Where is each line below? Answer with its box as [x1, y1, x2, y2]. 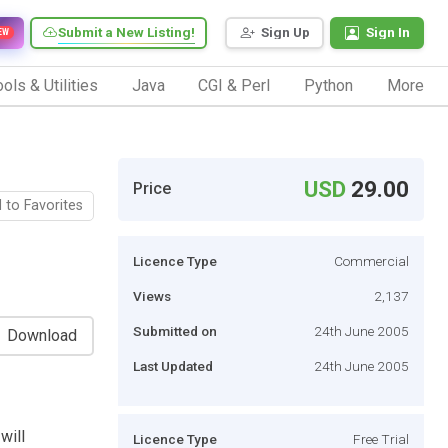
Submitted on [133, 322, 217, 339]
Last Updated [133, 357, 213, 374]
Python [304, 75, 354, 95]
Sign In [366, 24, 410, 41]
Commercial [334, 252, 409, 269]
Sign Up [261, 24, 310, 41]
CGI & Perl [198, 75, 271, 95]
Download [7, 325, 77, 345]
